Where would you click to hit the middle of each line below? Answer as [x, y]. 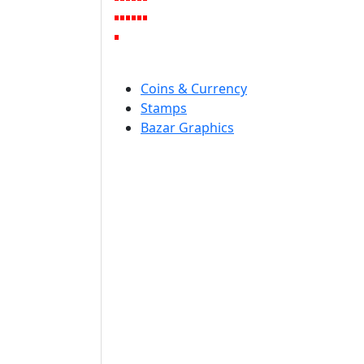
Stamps [164, 108]
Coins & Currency [194, 89]
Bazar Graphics [187, 128]
